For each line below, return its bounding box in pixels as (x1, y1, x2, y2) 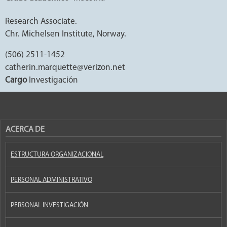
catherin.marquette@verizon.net (5, 63, 125, 72)
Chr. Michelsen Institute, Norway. (5, 29, 126, 39)
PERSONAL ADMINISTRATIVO (11, 176, 92, 183)
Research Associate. (5, 17, 77, 26)
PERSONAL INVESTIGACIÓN (11, 202, 88, 209)
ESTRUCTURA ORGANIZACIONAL (11, 151, 103, 158)
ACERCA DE (6, 125, 45, 134)
